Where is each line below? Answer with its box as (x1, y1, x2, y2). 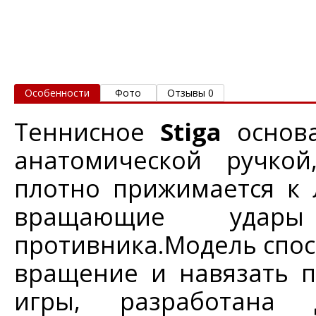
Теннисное (14, 114, 145, 148)
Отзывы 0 (167, 85, 214, 99)
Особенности (25, 85, 90, 99)
